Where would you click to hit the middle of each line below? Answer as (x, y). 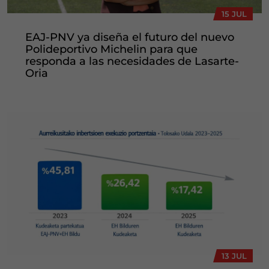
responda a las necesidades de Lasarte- (132, 62)
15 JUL (234, 14)
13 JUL (234, 255)
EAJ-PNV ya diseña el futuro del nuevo (130, 38)
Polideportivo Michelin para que (111, 50)
